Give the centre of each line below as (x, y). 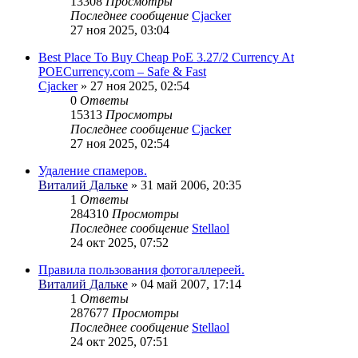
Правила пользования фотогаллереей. (141, 270)
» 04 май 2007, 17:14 (185, 284)
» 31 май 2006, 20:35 (185, 185)
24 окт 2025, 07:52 (119, 243)
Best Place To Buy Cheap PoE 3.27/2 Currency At (166, 58)
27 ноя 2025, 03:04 (120, 30)
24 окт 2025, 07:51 (119, 342)
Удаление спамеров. (93, 171)
